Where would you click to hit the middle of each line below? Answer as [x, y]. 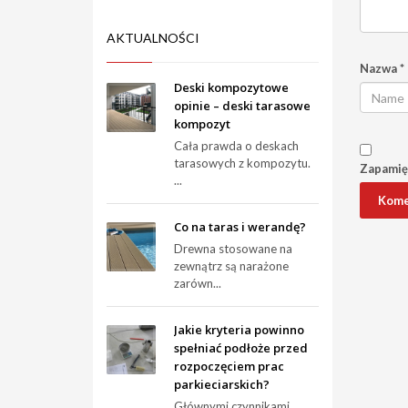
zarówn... [198, 283]
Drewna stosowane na [233, 249]
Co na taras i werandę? [240, 227]
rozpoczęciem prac [229, 366]
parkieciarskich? [222, 384]
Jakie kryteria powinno [239, 330]
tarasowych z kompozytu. [242, 163]
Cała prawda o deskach [236, 146]
